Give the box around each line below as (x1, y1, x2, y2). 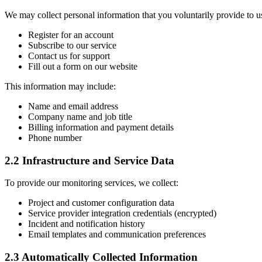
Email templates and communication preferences (28, 229, 206, 240)
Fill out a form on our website (28, 61, 137, 71)
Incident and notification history (28, 219, 145, 229)
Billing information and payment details (28, 122, 174, 132)
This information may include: (5, 81, 116, 91)
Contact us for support (28, 50, 110, 61)
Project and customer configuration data (28, 198, 174, 208)
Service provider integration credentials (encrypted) (28, 208, 216, 219)
